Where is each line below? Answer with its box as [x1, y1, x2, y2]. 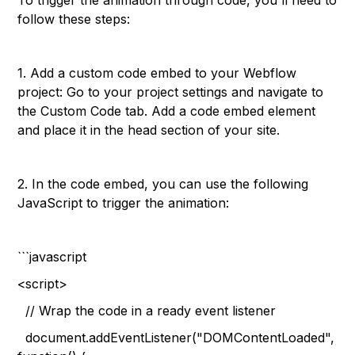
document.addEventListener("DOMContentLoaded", [17, 330, 335, 345]
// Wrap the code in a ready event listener [17, 303, 277, 319]
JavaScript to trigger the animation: [17, 195, 230, 211]
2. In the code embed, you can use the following [17, 176, 309, 192]
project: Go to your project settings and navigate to [17, 84, 324, 100]
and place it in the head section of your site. [17, 122, 281, 138]
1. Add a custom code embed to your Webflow [17, 65, 297, 81]
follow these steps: [17, 11, 131, 27]
